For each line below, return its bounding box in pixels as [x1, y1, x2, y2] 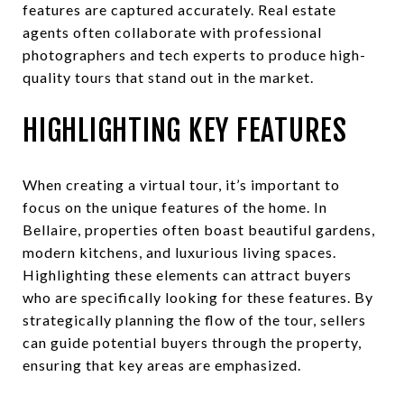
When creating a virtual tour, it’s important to [23, 175, 340, 193]
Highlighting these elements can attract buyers [23, 265, 352, 283]
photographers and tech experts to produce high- [23, 45, 366, 63]
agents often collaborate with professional [23, 23, 322, 41]
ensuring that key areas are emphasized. [23, 355, 301, 373]
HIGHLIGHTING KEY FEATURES [23, 112, 347, 149]
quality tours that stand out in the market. [23, 68, 314, 86]
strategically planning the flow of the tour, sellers [23, 310, 366, 328]
